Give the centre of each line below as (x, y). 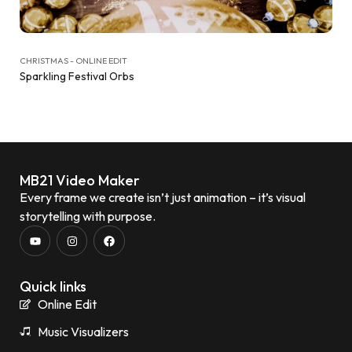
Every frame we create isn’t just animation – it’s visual (163, 197)
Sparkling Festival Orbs (77, 76)
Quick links (53, 287)
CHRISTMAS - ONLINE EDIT (73, 60)
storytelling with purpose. (88, 216)
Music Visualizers (83, 332)
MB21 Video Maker (80, 180)
